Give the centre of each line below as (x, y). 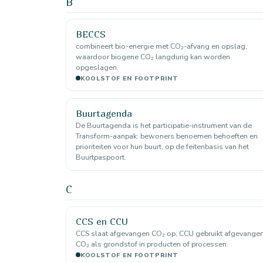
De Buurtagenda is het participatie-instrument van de (164, 125)
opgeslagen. (97, 67)
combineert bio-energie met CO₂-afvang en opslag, (161, 46)
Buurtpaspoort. (101, 157)
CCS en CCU (102, 221)
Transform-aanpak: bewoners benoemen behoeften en (167, 136)
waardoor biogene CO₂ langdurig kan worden (153, 56)
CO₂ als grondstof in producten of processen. (152, 244)
